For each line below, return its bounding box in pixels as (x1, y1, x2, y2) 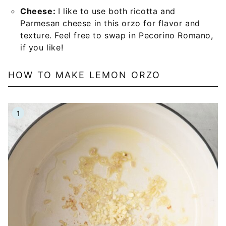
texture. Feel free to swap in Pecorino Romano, (20, 30, 213, 40)
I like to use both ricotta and (58, 6, 176, 16)
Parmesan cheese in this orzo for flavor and (20, 18, 200, 28)
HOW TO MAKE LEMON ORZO (8, 70, 161, 80)
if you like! (20, 42, 64, 52)
